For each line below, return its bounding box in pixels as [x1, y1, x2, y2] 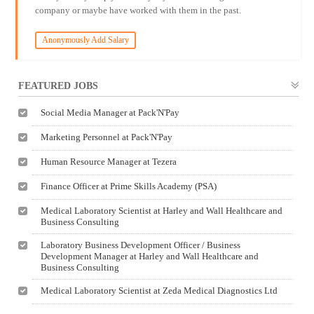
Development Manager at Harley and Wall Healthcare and [41, 251, 259, 261]
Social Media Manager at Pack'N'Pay [41, 107, 180, 118]
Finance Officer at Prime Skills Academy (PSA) [41, 181, 217, 191]
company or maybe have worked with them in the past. [34, 5, 241, 15]
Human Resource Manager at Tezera [41, 156, 177, 167]
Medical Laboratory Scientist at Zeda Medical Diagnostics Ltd [41, 285, 278, 296]
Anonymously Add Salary [41, 35, 129, 45]
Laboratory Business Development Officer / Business [41, 240, 241, 250]
